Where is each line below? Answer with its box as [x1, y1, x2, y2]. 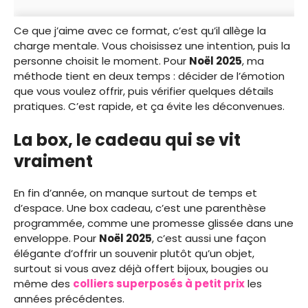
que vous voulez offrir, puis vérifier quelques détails [14, 83, 274, 98]
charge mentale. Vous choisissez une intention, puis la [14, 38, 290, 53]
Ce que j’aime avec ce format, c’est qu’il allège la [14, 23, 266, 38]
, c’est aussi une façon [152, 231, 266, 246]
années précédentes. [14, 291, 124, 307]
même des [14, 276, 73, 291]
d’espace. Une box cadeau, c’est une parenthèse [14, 201, 266, 216]
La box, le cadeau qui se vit [14, 129, 241, 152]
